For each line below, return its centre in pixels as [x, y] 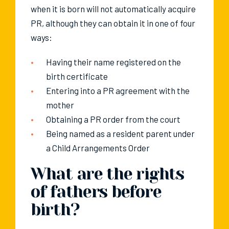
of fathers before [96, 192]
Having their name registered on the [113, 62]
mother [60, 105]
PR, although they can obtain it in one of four [113, 23]
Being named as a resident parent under [120, 134]
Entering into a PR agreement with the [118, 91]
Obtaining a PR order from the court [113, 119]
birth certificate [77, 76]
